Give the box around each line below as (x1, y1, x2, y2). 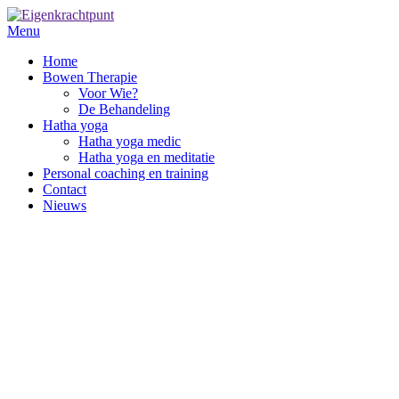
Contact (43, 182, 86, 197)
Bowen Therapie (43, 69, 137, 85)
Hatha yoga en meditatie (78, 150, 215, 165)
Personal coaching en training (43, 166, 208, 181)
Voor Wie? (78, 85, 138, 101)
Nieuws (43, 198, 86, 213)
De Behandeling (78, 102, 170, 117)
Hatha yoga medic (78, 134, 181, 149)
